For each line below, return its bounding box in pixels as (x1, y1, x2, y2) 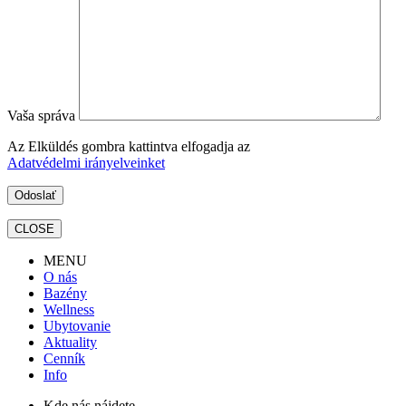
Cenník (43, 351, 85, 367)
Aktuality (43, 334, 97, 351)
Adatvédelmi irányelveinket (7, 155, 165, 171)
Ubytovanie (43, 318, 111, 334)
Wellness (43, 302, 94, 318)
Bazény (43, 285, 87, 302)
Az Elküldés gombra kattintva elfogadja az (7, 139, 250, 155)
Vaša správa (7, 108, 79, 124)
